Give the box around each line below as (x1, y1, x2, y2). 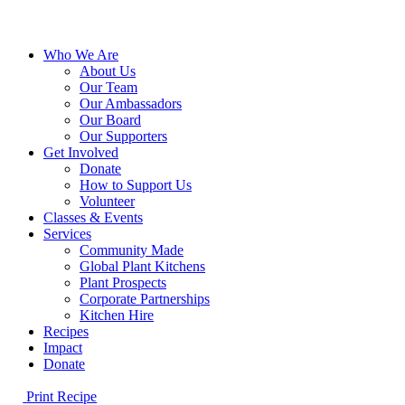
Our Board (80, 112, 141, 127)
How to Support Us (80, 177, 192, 193)
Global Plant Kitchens (80, 259, 205, 274)
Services (43, 226, 91, 241)
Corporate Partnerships (80, 291, 210, 306)
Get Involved (43, 145, 118, 160)
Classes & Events (43, 210, 143, 225)
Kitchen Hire (80, 307, 154, 323)
